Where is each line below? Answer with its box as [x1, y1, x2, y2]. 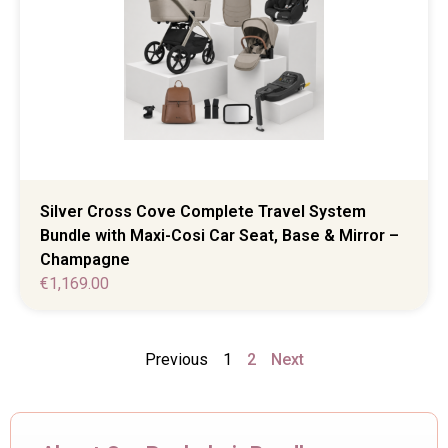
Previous [144, 350, 208, 370]
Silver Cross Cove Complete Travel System [40, 201, 366, 221]
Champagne [40, 249, 130, 269]
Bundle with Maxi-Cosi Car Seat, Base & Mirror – [40, 225, 399, 245]
